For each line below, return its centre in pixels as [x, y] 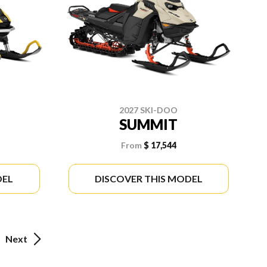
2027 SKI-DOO [149, 110]
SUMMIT [149, 124]
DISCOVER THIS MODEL [148, 178]
